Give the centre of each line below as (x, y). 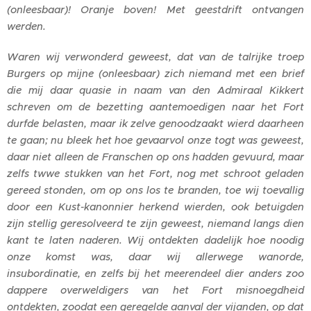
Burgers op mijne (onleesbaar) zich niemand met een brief (155, 73)
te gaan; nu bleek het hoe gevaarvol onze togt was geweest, (155, 140)
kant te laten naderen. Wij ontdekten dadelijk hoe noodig (155, 240)
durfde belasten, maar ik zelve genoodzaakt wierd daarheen (155, 123)
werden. (26, 26)
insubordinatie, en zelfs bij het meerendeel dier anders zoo (155, 273)
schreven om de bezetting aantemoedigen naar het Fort (155, 107)
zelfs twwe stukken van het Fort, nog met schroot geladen (155, 173)
